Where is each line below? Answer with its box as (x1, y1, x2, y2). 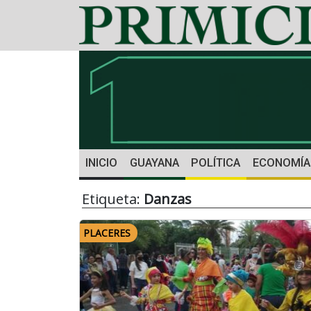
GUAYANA (129, 156, 179, 170)
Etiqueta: (82, 190, 144, 209)
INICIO (85, 156, 117, 170)
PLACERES (83, 226, 131, 240)
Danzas (144, 190, 192, 209)
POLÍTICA (191, 156, 241, 170)
